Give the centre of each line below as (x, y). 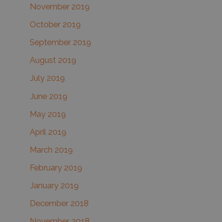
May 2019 (48, 114)
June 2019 (49, 96)
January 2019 (54, 186)
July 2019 (47, 78)
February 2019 (56, 167)
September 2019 (60, 43)
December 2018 (59, 204)
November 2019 (60, 7)
